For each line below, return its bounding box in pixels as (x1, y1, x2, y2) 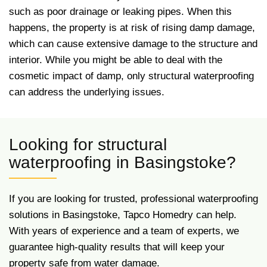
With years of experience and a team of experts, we (9, 225, 239, 237)
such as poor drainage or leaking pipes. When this (9, 6, 232, 17)
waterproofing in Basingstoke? (9, 153, 236, 172)
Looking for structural (9, 135, 167, 154)
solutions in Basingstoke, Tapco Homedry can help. (9, 209, 237, 221)
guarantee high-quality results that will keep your (9, 241, 225, 253)
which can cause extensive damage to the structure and (9, 38, 257, 49)
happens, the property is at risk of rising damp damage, (9, 22, 255, 33)
